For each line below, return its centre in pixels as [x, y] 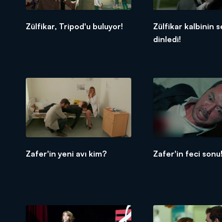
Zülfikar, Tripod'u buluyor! [74, 27]
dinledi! [167, 39]
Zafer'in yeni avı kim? [66, 153]
